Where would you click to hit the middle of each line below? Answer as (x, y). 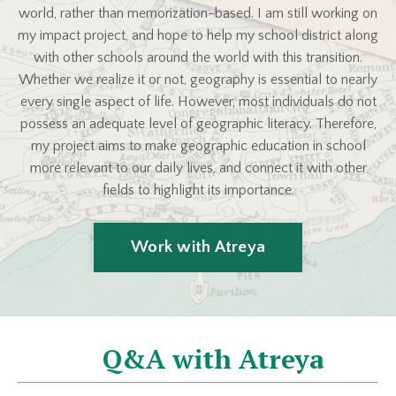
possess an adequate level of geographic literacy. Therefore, (198, 123)
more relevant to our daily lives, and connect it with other (198, 168)
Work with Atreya (198, 247)
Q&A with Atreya (171, 358)
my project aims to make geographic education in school (198, 145)
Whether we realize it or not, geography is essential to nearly (198, 79)
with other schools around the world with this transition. (198, 57)
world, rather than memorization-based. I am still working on (198, 13)
